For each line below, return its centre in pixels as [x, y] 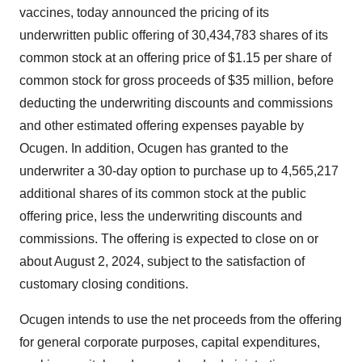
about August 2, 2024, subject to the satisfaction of [162, 261]
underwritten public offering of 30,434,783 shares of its [174, 35]
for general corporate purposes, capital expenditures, [170, 342]
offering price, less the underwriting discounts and [161, 216]
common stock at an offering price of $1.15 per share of [175, 58]
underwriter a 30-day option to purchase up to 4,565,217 [179, 171]
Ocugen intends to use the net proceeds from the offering [181, 320]
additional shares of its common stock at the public [163, 194]
